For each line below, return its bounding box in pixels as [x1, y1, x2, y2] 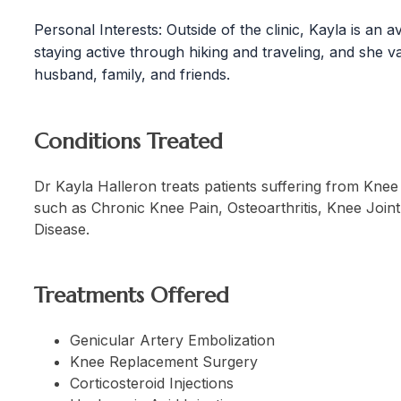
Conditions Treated [34, 127, 223, 155]
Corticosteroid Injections [70, 373, 234, 392]
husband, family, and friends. [34, 64, 230, 83]
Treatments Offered [34, 281, 229, 309]
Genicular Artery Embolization [70, 330, 275, 349]
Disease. [34, 219, 90, 238]
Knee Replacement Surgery [70, 352, 258, 371]
